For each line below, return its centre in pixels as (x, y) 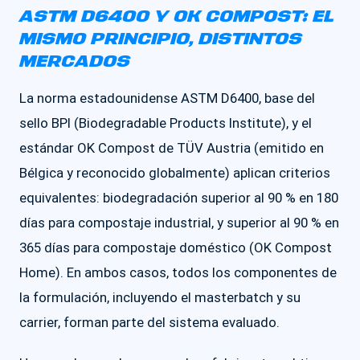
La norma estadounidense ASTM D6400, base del (167, 98)
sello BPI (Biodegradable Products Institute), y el (166, 123)
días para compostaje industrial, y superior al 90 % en (179, 223)
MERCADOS (75, 62)
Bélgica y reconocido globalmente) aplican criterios (175, 173)
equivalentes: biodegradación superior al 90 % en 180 (179, 198)
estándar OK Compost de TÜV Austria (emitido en (172, 148)
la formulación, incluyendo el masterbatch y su (160, 297)
